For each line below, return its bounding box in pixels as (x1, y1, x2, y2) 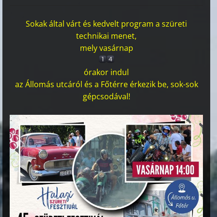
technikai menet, (76, 31, 137, 41)
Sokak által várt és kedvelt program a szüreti (26, 18, 187, 29)
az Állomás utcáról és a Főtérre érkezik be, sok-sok (15, 79, 198, 90)
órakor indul (84, 67, 129, 77)
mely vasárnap (79, 43, 133, 53)
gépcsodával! (82, 91, 130, 102)
